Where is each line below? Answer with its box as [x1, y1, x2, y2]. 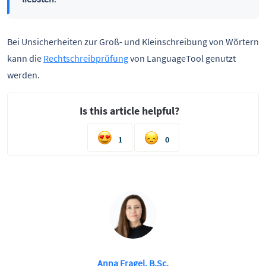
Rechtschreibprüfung [43, 52, 128, 64]
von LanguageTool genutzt [128, 52, 236, 64]
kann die [7, 52, 43, 64]
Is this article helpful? [80, 104, 179, 118]
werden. [7, 68, 40, 81]
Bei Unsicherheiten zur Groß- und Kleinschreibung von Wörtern [7, 35, 259, 47]
